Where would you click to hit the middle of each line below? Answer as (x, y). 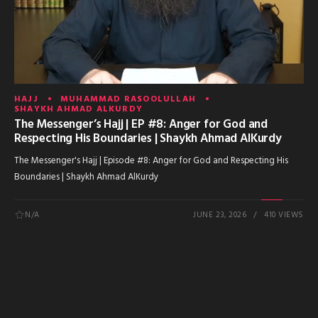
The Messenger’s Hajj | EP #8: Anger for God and (141, 125)
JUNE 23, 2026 (220, 215)
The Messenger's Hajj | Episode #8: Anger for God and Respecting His (151, 160)
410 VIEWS (284, 215)
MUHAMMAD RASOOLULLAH (128, 100)
